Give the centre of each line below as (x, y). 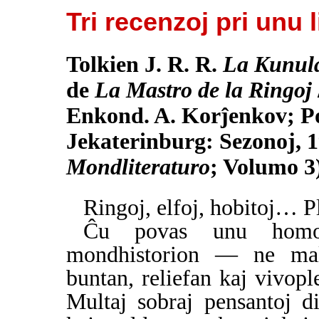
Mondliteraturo (138, 167)
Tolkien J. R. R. (145, 65)
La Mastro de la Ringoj (203, 90)
